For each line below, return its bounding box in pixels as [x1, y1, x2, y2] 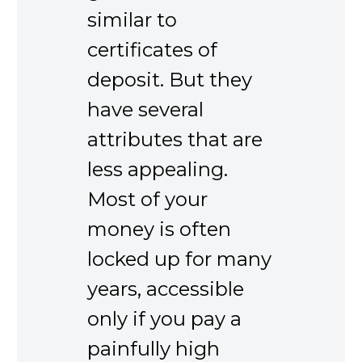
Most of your [87, 187, 208, 212]
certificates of [87, 38, 217, 62]
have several [87, 98, 204, 122]
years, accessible [87, 277, 244, 301]
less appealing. [87, 158, 228, 182]
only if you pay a [87, 307, 242, 331]
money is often [87, 217, 231, 242]
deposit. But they [87, 68, 252, 92]
